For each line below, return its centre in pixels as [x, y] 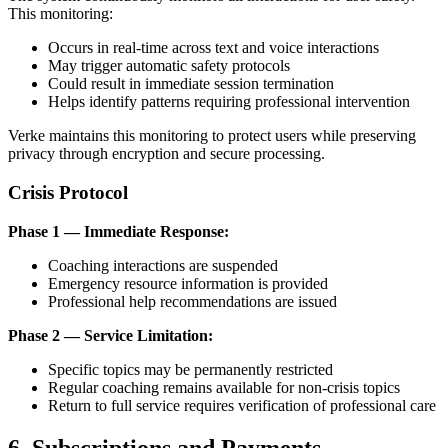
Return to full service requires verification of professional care [242, 405]
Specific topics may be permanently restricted [190, 369]
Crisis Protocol [68, 193]
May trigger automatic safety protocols [169, 66]
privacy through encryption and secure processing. [166, 154]
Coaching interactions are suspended [163, 265]
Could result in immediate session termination [191, 84]
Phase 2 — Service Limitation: [110, 335]
